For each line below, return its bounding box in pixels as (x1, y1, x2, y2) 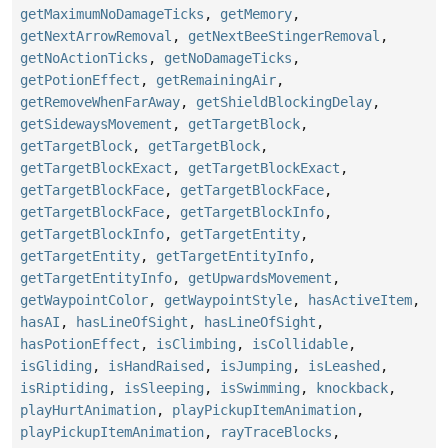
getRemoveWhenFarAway (20, 93, 180, 110)
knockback (316, 379, 388, 396)
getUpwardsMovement (188, 269, 332, 286)
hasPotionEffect (20, 335, 140, 352)
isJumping (220, 357, 292, 374)
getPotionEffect (20, 71, 140, 88)
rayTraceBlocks (220, 423, 332, 440)
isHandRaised (108, 357, 204, 374)
